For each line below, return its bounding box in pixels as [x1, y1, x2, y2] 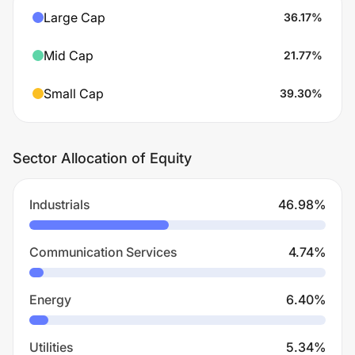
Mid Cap [44, 48, 94, 63]
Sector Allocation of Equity [13, 150, 192, 166]
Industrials [29, 197, 90, 212]
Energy [29, 292, 71, 307]
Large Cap [44, 10, 105, 25]
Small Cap [44, 86, 104, 101]
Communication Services [29, 244, 177, 260]
